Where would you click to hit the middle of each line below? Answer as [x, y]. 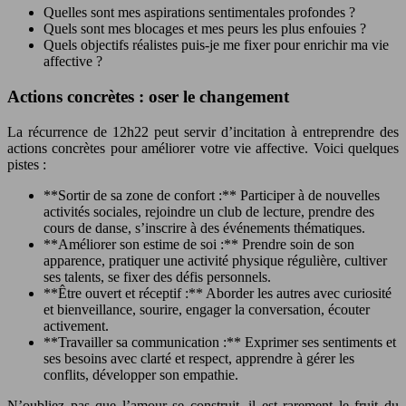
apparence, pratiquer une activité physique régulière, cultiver [215, 260]
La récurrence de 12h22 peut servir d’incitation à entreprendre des [203, 131]
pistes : [27, 164]
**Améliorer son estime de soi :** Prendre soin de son [199, 244]
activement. [76, 325]
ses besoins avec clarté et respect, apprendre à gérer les [199, 358]
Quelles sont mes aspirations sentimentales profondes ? [199, 13]
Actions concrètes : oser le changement [148, 96]
